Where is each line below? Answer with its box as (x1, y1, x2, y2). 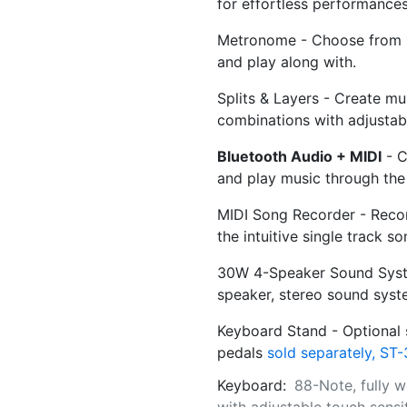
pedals (217, 343, 267, 362)
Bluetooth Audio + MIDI (217, 147, 382, 166)
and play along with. (217, 53, 356, 72)
